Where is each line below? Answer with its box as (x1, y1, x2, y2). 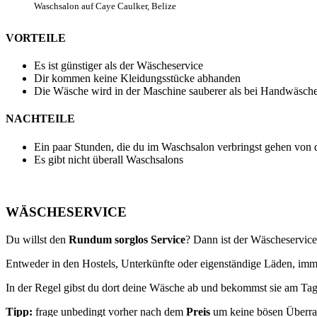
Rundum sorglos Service (69, 233, 185, 246)
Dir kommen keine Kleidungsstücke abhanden (34, 72, 241, 85)
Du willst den (6, 233, 69, 246)
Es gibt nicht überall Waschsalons (34, 153, 183, 166)
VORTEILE (6, 31, 66, 44)
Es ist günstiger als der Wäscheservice (34, 59, 203, 72)
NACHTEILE (6, 113, 75, 125)
